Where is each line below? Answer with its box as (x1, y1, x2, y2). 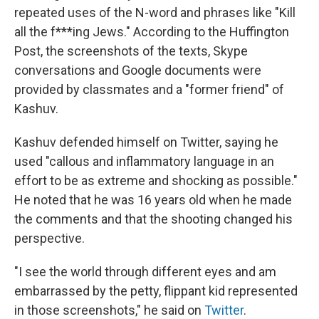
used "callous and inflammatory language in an (14, 153, 274, 169)
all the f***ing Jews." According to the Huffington (14, 23, 289, 39)
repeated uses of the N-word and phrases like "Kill (14, 4, 296, 20)
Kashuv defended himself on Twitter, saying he (14, 134, 278, 150)
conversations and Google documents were (14, 62, 261, 78)
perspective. (14, 230, 85, 246)
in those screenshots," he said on (14, 302, 204, 318)
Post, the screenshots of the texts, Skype (14, 43, 248, 58)
